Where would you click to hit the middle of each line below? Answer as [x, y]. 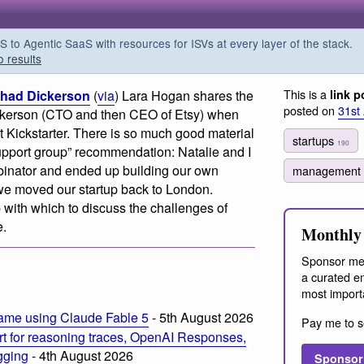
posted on [311, 110]
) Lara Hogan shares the [184, 95]
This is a [307, 94]
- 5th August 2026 [201, 317]
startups [315, 140]
